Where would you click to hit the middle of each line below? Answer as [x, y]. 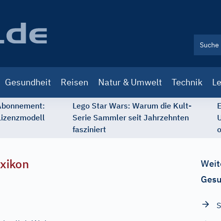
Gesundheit [28, 82]
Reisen [74, 82]
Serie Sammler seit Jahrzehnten [131, 117]
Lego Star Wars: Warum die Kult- [132, 106]
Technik [187, 82]
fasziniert [89, 129]
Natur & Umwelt [130, 82]
